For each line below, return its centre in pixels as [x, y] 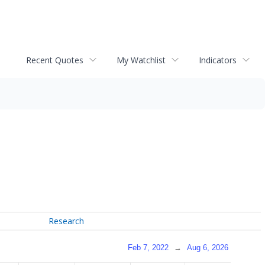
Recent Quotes [55, 60]
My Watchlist [141, 60]
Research [67, 221]
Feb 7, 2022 [148, 247]
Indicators [218, 60]
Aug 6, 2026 [208, 247]
